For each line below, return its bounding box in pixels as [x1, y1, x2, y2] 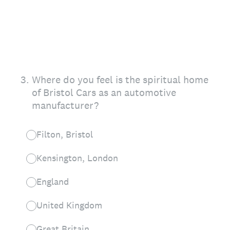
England [36, 176, 69, 187]
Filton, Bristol [36, 128, 93, 140]
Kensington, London [36, 152, 118, 164]
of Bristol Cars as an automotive [32, 86, 176, 99]
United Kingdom [36, 199, 102, 211]
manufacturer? [32, 99, 99, 112]
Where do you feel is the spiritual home [32, 73, 208, 86]
